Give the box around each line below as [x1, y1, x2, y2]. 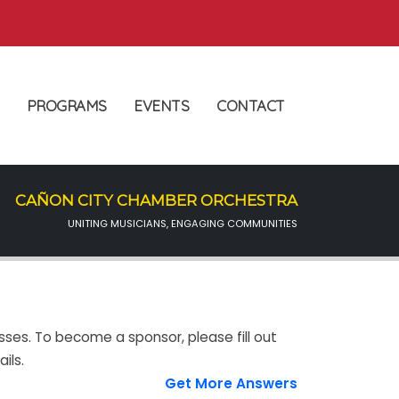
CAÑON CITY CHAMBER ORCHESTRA [15, 191, 297, 209]
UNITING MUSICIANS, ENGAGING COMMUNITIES [68, 216, 297, 231]
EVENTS [134, 96, 190, 115]
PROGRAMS [26, 96, 107, 115]
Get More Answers [161, 374, 297, 393]
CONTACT [216, 96, 285, 115]
